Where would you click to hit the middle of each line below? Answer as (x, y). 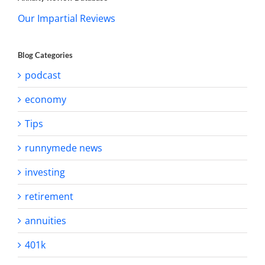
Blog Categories (45, 55)
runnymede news (64, 148)
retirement (49, 196)
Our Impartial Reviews (67, 18)
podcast (43, 75)
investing (45, 172)
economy (46, 99)
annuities (46, 220)
